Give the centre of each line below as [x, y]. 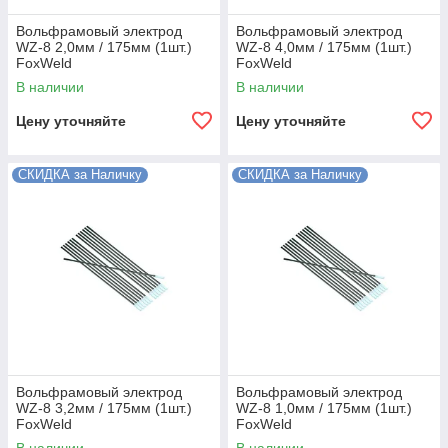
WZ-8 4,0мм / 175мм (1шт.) [324, 47]
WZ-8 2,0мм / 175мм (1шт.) [104, 47]
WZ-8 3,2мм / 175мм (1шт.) [104, 408]
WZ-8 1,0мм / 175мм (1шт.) [324, 408]
